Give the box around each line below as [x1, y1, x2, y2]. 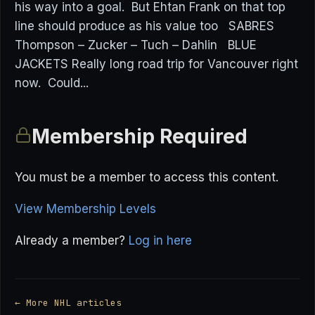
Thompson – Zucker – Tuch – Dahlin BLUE [15, 38, 257, 52]
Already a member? [15, 233, 129, 248]
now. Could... [15, 76, 89, 90]
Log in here [129, 233, 192, 248]
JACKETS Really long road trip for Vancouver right [15, 57, 298, 71]
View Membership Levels [15, 202, 156, 217]
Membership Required [32, 124, 247, 148]
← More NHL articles [15, 297, 122, 309]
